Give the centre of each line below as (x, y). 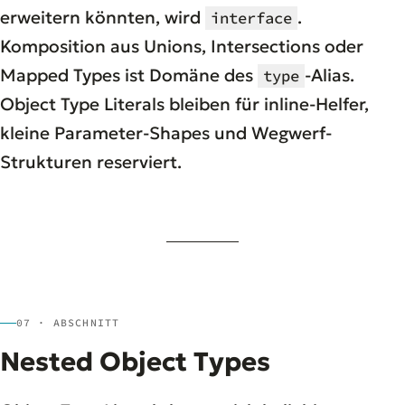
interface (251, 18)
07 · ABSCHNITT (68, 322)
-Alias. (330, 75)
